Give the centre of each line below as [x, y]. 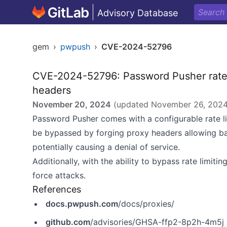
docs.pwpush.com [82, 204]
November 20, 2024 [72, 104]
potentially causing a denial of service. [106, 147]
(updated [131, 104]
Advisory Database [138, 13]
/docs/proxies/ [146, 204]
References [57, 189]
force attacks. [59, 175]
